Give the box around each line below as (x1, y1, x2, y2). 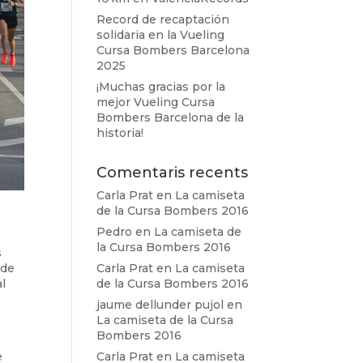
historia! (96, 126, 144, 140)
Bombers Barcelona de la (96, 110, 245, 125)
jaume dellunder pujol (96, 297, 224, 312)
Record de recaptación (96, 12, 230, 27)
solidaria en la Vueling (96, 28, 225, 42)
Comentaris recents (96, 164, 249, 181)
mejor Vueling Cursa (96, 95, 216, 109)
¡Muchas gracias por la (96, 79, 226, 94)
